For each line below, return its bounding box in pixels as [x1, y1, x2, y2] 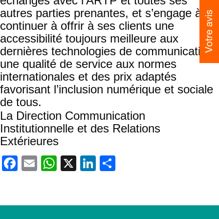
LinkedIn [96, 154, 155, 172]
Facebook [18, 154, 87, 172]
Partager [115, 154, 176, 172]
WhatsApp [57, 154, 129, 172]
